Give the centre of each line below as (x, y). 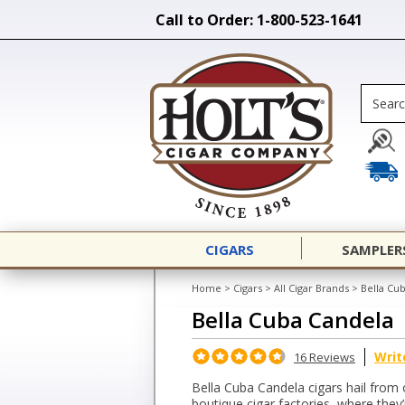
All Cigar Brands (311, 288)
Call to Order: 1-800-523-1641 (259, 20)
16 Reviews (325, 357)
